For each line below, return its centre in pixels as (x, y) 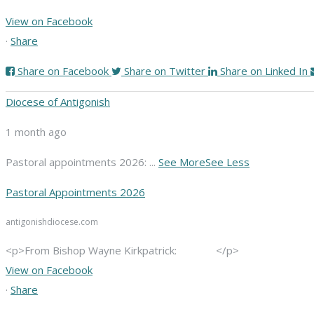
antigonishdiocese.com (52, 222)
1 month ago (36, 132)
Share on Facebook (63, 71)
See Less (227, 162)
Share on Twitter (165, 71)
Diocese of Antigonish (58, 102)
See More (182, 162)
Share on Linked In (264, 71)
